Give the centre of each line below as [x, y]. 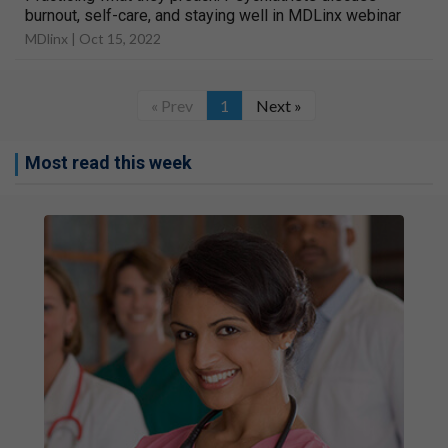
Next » [278, 105]
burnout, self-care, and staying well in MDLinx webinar [213, 15]
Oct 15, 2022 [120, 38]
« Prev [171, 105]
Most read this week [108, 162]
